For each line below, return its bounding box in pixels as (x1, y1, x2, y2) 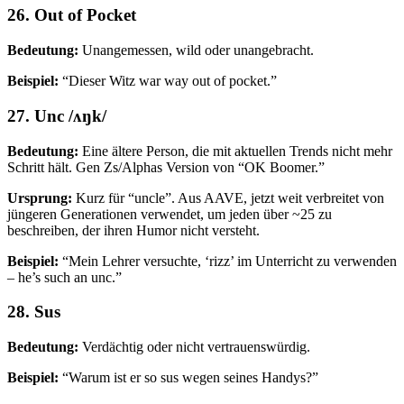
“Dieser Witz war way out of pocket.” (59, 73, 277, 89)
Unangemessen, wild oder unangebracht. (78, 42, 314, 59)
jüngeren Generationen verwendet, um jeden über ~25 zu (7, 206, 332, 222)
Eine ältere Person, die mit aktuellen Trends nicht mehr (78, 142, 392, 159)
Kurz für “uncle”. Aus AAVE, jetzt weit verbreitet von (72, 189, 384, 206)
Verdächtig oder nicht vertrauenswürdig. (78, 338, 310, 354)
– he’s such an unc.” (7, 269, 122, 285)
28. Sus (7, 302, 60, 322)
